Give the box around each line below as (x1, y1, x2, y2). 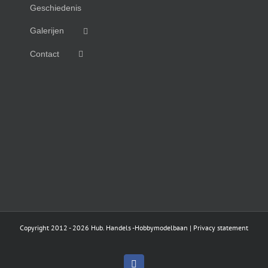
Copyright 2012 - (20, 223, 72, 233)
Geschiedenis (30, 2, 81, 13)
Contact (30, 48, 59, 59)
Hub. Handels (91, 223, 131, 233)
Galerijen (30, 25, 64, 35)
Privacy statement (193, 223, 248, 233)
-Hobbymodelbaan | (131, 223, 193, 233)
